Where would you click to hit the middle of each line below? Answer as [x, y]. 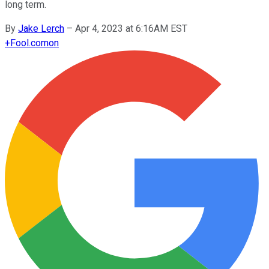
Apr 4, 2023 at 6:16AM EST [131, 28]
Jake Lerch [41, 28]
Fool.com [29, 43]
